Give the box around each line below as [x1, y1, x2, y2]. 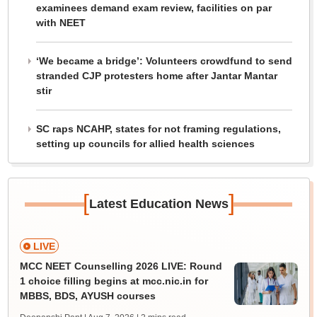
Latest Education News [88, 197, 229, 211]
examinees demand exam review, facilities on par [35, 2, 272, 13]
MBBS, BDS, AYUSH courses [19, 290, 156, 301]
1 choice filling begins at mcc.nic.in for [19, 275, 208, 287]
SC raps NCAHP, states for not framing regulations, [35, 123, 281, 134]
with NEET [35, 17, 86, 28]
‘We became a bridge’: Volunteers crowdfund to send [35, 55, 292, 67]
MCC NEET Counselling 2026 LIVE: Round [19, 260, 222, 272]
